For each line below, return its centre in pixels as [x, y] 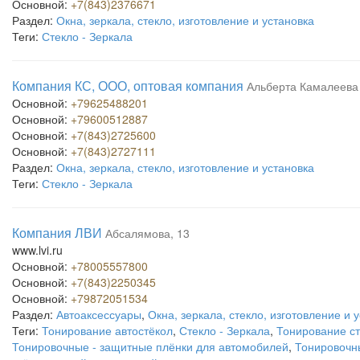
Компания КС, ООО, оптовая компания [128, 86]
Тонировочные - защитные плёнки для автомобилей [150, 346]
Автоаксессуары [99, 314]
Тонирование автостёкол [107, 330]
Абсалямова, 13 [147, 233]
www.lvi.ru [37, 250]
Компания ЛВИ [57, 233]
